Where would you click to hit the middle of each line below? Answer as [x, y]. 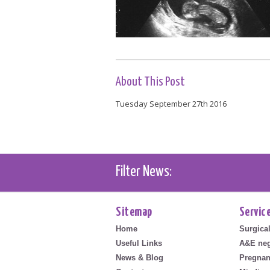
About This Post [150, 82]
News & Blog [140, 257]
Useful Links [139, 243]
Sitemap [134, 212]
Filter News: [144, 172]
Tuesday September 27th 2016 [171, 103]
